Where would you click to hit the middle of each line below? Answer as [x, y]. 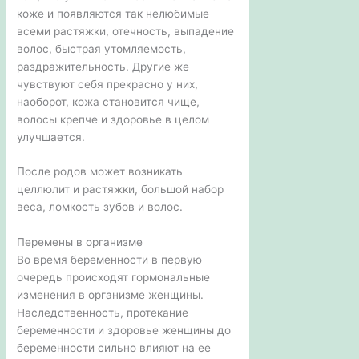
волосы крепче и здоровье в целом [113, 119]
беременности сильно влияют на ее [114, 348]
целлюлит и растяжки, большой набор [121, 190]
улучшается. [51, 137]
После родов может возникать [100, 172]
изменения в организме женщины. [111, 295]
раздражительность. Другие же [103, 66]
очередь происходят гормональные [114, 278]
